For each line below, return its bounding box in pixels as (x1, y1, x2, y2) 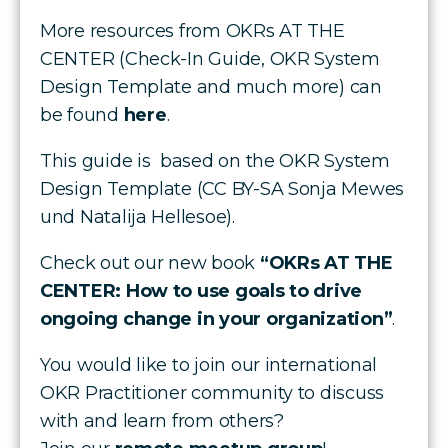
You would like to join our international (40, 353, 378, 376)
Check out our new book (40, 251, 260, 274)
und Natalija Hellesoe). (40, 205, 235, 228)
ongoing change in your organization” (40, 307, 393, 330)
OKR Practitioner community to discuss (40, 381, 385, 404)
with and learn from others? (40, 409, 289, 432)
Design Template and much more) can (40, 75, 382, 98)
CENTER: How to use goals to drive (40, 279, 363, 302)
